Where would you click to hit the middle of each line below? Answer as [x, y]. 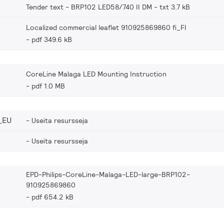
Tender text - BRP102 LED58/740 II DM [89, 7]
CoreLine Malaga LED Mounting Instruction [96, 74]
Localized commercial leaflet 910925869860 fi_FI [106, 27]
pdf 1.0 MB [48, 86]
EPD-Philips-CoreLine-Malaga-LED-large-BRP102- [108, 174]
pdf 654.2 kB [52, 197]
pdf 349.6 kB [52, 39]
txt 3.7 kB [175, 7]
